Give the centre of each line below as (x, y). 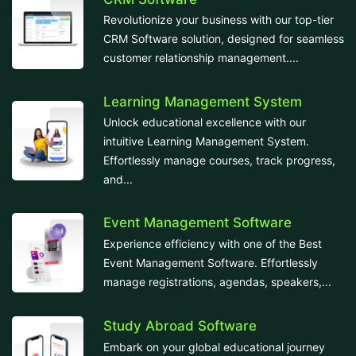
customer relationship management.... (201, 58)
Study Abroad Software (180, 326)
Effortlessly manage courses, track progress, (219, 160)
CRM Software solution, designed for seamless (224, 39)
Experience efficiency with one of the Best (213, 243)
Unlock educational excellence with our (205, 122)
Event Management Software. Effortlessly (211, 262)
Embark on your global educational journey (214, 346)
